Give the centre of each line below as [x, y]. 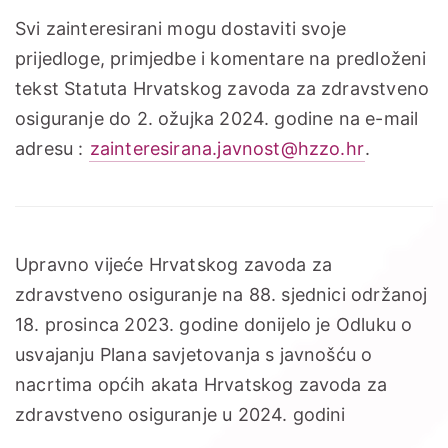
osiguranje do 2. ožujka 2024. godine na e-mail [217, 118]
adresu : [52, 148]
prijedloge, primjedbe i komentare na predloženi [221, 58]
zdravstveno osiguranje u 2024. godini [180, 414]
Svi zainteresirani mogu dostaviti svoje [181, 28]
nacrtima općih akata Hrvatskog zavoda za [201, 384]
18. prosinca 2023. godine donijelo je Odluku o [214, 324]
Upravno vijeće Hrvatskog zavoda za [174, 264]
